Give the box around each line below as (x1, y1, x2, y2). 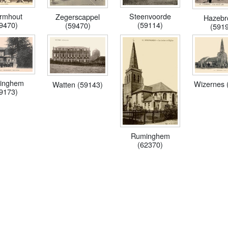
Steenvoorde (129, 11, 172, 22)
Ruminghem (130, 130, 170, 141)
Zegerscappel (55, 11, 100, 22)
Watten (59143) (52, 78, 103, 90)
